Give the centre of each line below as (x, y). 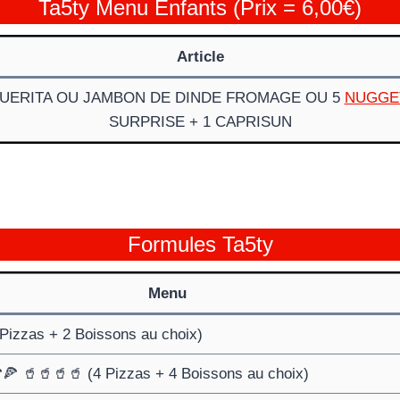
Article (200, 56)
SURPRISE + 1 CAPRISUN (200, 121)
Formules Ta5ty (200, 244)
